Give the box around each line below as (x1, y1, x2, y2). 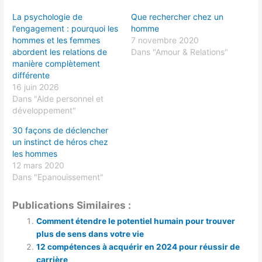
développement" (12, 105, 77, 115)
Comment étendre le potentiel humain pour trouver (36, 216, 236, 226)
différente (12, 70, 50, 80)
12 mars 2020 (12, 160, 65, 170)
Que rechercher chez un (131, 11, 223, 22)
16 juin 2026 (12, 81, 60, 92)
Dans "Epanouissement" (12, 171, 104, 182)
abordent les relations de (12, 46, 108, 57)
